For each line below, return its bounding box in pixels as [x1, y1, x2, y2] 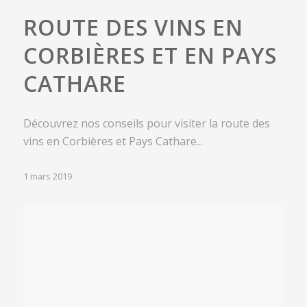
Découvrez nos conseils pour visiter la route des [23, 115, 270, 131]
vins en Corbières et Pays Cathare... [23, 133, 203, 149]
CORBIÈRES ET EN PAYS [23, 40, 277, 70]
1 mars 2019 [23, 169, 72, 182]
